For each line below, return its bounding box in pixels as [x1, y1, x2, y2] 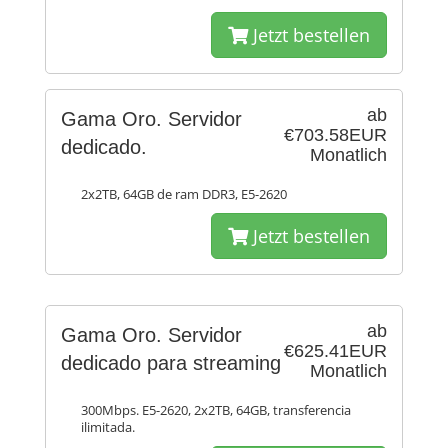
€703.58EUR [284, 125, 387, 145]
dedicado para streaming [61, 352, 281, 374]
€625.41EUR [284, 341, 387, 361]
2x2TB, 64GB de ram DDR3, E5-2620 [81, 186, 287, 203]
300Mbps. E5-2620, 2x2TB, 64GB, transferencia [81, 402, 351, 419]
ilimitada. [81, 419, 135, 436]
